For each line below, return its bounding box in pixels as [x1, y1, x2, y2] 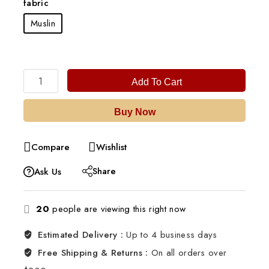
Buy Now [113, 107, 156, 118]
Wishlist [96, 141, 127, 154]
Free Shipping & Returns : [38, 246, 151, 260]
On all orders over [151, 246, 227, 260]
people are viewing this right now [49, 202, 186, 216]
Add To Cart [131, 77, 182, 88]
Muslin [31, 17, 55, 31]
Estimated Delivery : [38, 228, 127, 242]
